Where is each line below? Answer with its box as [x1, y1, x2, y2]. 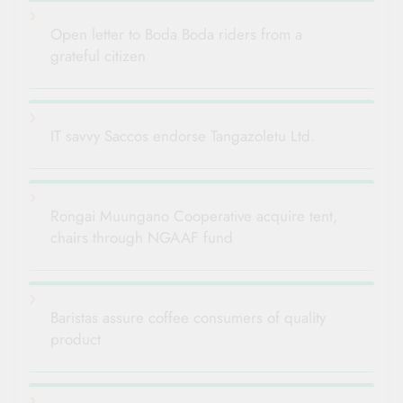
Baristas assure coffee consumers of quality [50, 306, 326, 328]
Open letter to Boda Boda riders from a [50, 22, 302, 45]
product [50, 327, 101, 350]
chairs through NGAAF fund [50, 226, 233, 248]
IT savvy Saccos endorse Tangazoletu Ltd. [50, 124, 315, 147]
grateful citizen [50, 44, 146, 67]
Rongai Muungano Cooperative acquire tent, [50, 204, 337, 227]
